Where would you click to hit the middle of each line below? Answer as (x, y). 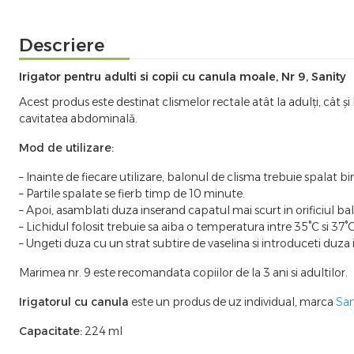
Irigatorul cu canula (74, 301)
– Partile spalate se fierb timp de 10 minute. (133, 193)
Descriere (62, 45)
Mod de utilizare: (68, 147)
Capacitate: (51, 331)
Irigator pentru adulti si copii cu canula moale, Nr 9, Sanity (183, 76)
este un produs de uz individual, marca (232, 301)
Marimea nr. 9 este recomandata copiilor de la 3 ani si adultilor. (183, 272)
